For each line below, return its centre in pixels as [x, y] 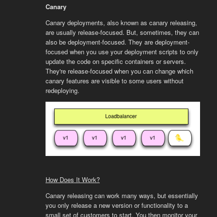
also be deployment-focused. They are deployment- [117, 42]
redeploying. [62, 90]
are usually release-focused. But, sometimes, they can [122, 32]
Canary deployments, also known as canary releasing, [121, 22]
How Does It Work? [72, 180]
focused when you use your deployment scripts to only [122, 51]
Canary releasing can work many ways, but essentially [122, 196]
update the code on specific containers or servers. [116, 61]
